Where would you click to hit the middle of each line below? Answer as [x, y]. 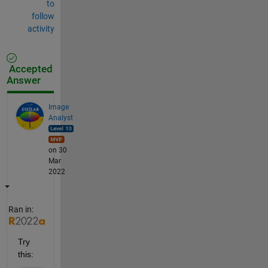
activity [41, 28]
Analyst [60, 118]
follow [43, 16]
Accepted [29, 69]
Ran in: [21, 209]
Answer [23, 80]
